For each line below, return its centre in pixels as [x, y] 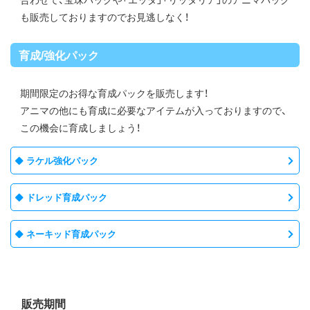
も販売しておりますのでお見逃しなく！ [104, 17]
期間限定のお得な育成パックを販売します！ [114, 93]
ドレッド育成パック [67, 197]
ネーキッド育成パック [71, 234]
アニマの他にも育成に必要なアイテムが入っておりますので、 [154, 110]
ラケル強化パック [62, 160]
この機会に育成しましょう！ [80, 127]
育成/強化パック [59, 55]
